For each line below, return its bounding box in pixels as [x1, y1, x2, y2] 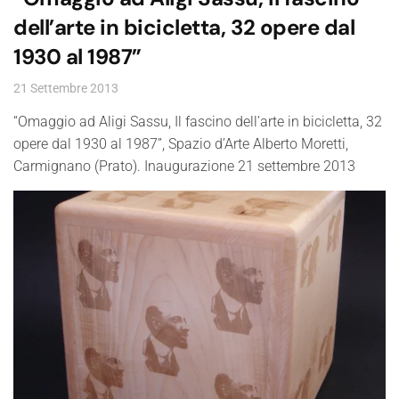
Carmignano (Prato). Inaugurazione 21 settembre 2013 [13, 157, 355, 175]
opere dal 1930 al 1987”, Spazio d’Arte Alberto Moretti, [13, 134, 348, 152]
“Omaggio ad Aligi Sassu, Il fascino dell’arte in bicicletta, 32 [13, 112, 382, 130]
